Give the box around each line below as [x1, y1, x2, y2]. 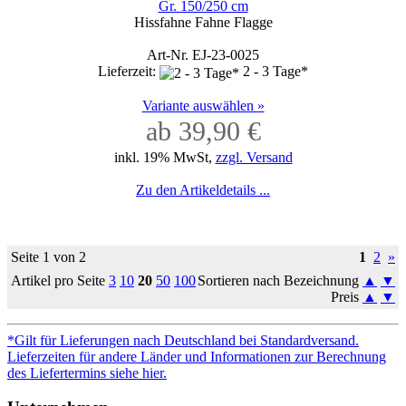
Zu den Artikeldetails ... [136, 181, 270, 198]
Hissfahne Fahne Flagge [133, 14, 273, 31]
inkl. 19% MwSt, [113, 149, 216, 165]
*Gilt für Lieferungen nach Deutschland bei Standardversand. [7, 332, 359, 348]
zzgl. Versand [215, 149, 293, 165]
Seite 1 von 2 [11, 248, 86, 265]
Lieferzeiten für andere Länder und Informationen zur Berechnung [7, 348, 386, 364]
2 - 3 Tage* [243, 63, 308, 80]
